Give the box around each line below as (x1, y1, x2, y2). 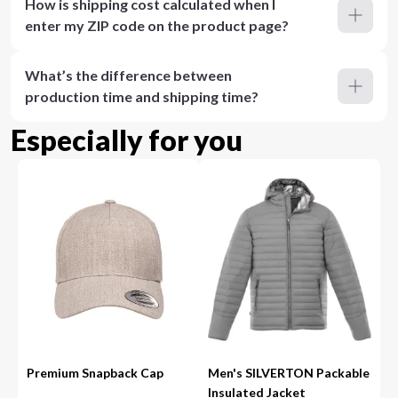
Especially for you (11, 123, 243, 157)
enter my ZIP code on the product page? (25, 17, 289, 34)
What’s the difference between (25, 67, 232, 84)
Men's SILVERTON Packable (208, 365, 370, 380)
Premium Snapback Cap (27, 365, 164, 380)
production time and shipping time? (25, 88, 259, 105)
